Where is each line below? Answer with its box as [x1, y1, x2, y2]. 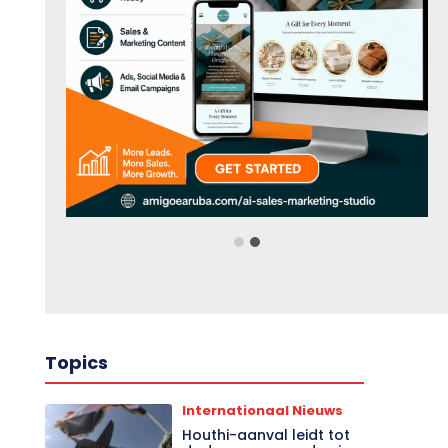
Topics [44, 349, 108, 375]
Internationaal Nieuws [182, 400, 344, 420]
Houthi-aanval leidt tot [182, 424, 351, 445]
